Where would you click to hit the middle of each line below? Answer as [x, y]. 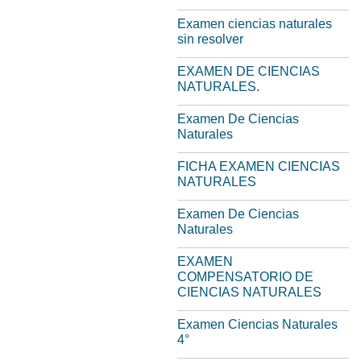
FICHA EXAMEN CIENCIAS [259, 166]
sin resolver [210, 39]
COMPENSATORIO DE [245, 277]
